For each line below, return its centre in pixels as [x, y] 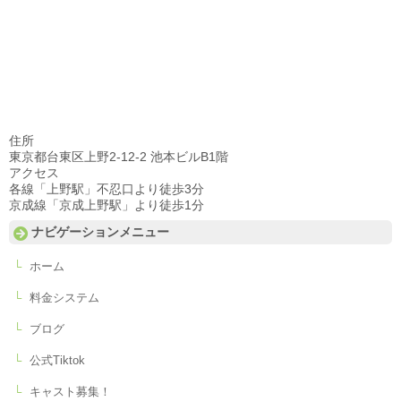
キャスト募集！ [71, 392]
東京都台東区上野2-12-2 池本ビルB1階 [119, 157]
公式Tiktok [58, 361]
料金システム [65, 299]
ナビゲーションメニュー [101, 232]
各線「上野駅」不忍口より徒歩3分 [107, 189]
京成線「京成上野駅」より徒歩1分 [107, 205]
